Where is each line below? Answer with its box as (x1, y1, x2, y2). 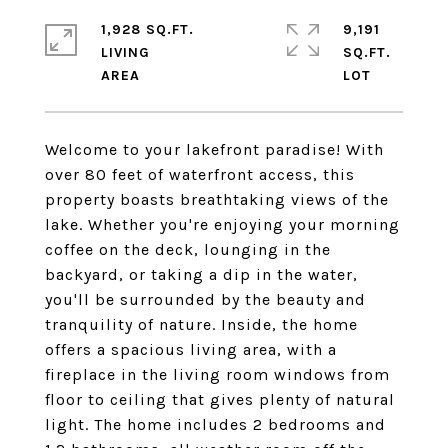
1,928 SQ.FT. (101, 21, 194, 38)
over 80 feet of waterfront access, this (45, 165, 355, 184)
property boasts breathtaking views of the (45, 190, 389, 209)
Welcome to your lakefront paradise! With (45, 140, 384, 159)
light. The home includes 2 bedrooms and (45, 415, 386, 434)
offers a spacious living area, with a (45, 340, 337, 359)
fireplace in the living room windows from (45, 365, 390, 384)
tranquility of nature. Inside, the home (45, 315, 358, 334)
